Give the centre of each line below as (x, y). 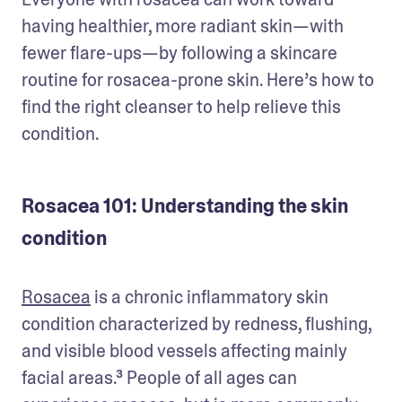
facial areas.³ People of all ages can (159, 377)
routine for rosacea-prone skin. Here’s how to (198, 79)
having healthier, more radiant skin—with (183, 26)
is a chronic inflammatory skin (210, 297)
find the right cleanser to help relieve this (181, 106)
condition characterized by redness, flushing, (197, 323)
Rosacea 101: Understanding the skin (185, 206)
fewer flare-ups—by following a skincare (179, 52)
